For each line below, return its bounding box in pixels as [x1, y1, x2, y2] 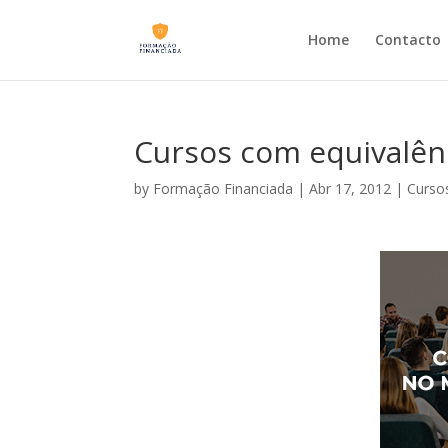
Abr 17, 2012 [309, 179, 392, 198]
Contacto [374, 30, 441, 49]
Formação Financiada [153, 179, 294, 198]
